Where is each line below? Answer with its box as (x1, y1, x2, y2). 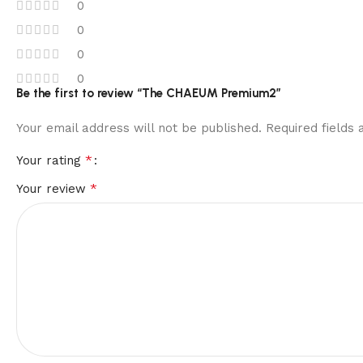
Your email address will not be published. (16, 120, 262, 135)
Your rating (16, 152, 85, 168)
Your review (16, 181, 90, 196)
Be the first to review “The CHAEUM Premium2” (16, 85, 281, 100)
